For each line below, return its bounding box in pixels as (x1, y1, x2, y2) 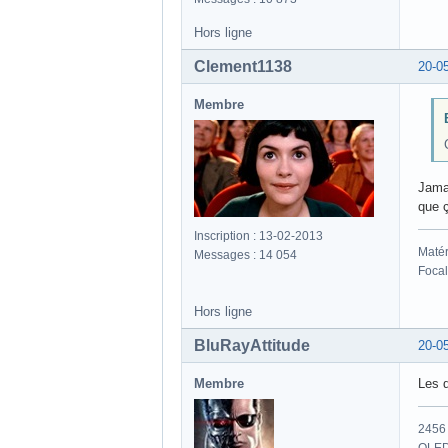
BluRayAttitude (194, 337, 310, 355)
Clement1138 (194, 58, 292, 76)
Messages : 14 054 (194, 248, 297, 263)
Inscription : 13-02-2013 (194, 229, 323, 244)
